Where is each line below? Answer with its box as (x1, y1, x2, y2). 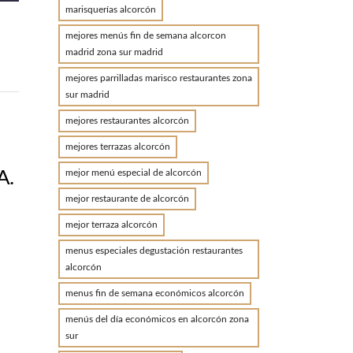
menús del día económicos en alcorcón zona (65, 314, 249, 324)
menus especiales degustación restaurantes (65, 246, 243, 255)
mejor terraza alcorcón (65, 220, 158, 229)
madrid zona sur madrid (65, 47, 163, 57)
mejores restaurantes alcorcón (65, 116, 189, 125)
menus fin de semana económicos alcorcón (65, 288, 244, 298)
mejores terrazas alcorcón (65, 142, 170, 151)
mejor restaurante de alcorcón (65, 194, 189, 203)
